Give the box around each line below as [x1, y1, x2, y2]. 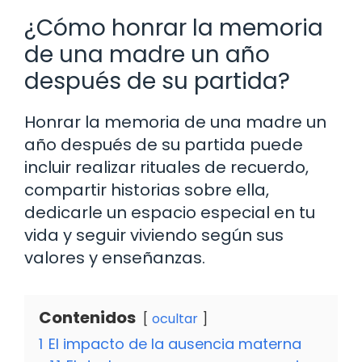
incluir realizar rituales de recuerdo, [24, 155, 309, 179]
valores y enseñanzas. [24, 246, 205, 269]
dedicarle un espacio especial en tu [24, 200, 315, 224]
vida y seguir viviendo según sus [24, 223, 284, 246]
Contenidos [39, 305, 136, 329]
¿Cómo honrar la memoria [24, 11, 323, 44]
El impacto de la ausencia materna [48, 333, 301, 354]
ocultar [152, 309, 198, 328]
